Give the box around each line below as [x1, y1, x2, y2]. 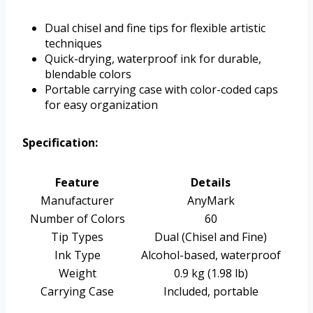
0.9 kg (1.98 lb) [173, 265, 248, 282]
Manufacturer [41, 193, 114, 209]
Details [191, 175, 231, 191]
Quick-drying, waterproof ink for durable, [45, 51, 261, 67]
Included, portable [163, 284, 259, 300]
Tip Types [51, 229, 103, 245]
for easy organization [45, 97, 158, 113]
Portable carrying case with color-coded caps [45, 82, 278, 98]
